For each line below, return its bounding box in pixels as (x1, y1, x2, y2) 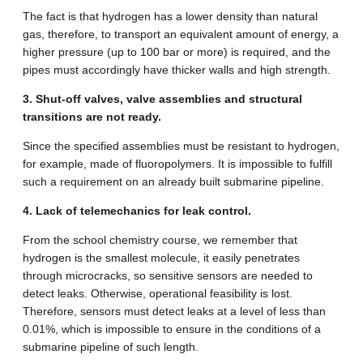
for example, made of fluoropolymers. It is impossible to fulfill (23, 157, 332, 171)
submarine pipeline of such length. (23, 340, 199, 354)
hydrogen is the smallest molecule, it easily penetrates (23, 251, 300, 265)
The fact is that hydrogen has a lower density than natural (23, 10, 318, 23)
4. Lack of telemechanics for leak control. (23, 204, 251, 218)
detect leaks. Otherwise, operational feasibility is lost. (23, 287, 293, 301)
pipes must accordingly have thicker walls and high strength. (23, 63, 331, 77)
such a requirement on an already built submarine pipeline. (23, 175, 324, 189)
